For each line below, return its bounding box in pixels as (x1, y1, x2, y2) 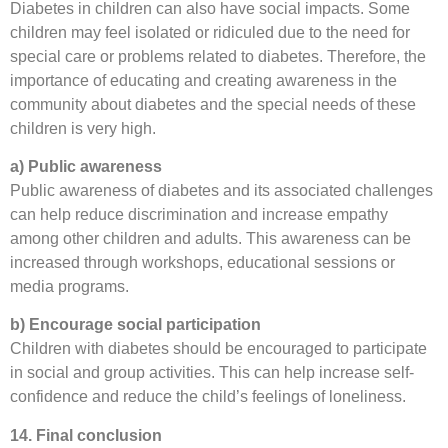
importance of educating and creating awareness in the (10, 71, 397, 89)
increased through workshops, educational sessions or (10, 253, 395, 271)
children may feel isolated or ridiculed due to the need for (10, 23, 410, 41)
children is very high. (10, 119, 156, 137)
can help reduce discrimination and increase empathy (10, 205, 388, 223)
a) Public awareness (10, 157, 162, 175)
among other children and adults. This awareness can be (10, 229, 411, 247)
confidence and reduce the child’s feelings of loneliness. (10, 388, 406, 406)
